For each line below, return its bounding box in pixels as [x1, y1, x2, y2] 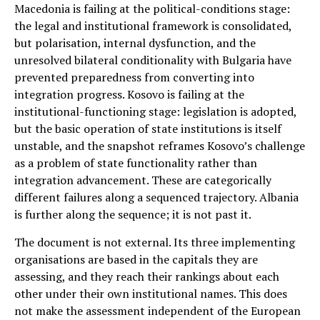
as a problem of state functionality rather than [14, 154, 257, 171]
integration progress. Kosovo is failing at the [14, 86, 244, 102]
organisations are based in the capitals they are [14, 251, 258, 267]
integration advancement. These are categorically [14, 171, 271, 188]
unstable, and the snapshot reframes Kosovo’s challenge [14, 137, 305, 154]
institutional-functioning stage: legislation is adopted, [14, 103, 296, 119]
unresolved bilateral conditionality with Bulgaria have [14, 51, 291, 68]
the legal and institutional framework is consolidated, [14, 17, 291, 34]
